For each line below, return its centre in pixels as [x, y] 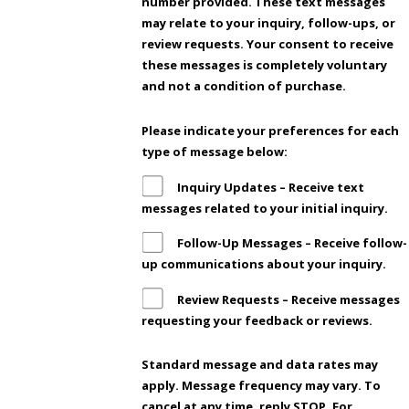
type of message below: [216, 152]
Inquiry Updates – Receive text [271, 187]
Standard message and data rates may [260, 365]
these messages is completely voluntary [265, 65]
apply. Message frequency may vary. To [262, 386]
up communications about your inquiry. [266, 264]
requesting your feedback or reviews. [257, 320]
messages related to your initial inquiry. [267, 208]
